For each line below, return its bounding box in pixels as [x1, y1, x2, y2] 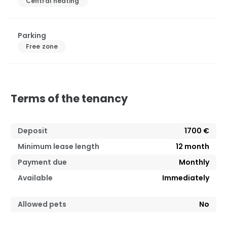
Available [18, 173, 53, 183]
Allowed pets [18, 199, 66, 210]
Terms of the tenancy [11, 91, 128, 106]
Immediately [162, 173, 209, 183]
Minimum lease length [18, 141, 99, 152]
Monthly [179, 157, 209, 168]
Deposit [18, 126, 48, 136]
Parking [18, 30, 46, 41]
